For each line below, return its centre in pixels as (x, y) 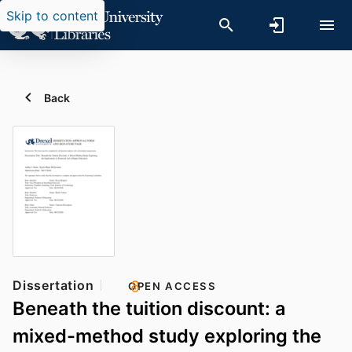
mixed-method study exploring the (167, 336)
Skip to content (52, 16)
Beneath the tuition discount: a (149, 309)
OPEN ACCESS (172, 286)
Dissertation (53, 286)
